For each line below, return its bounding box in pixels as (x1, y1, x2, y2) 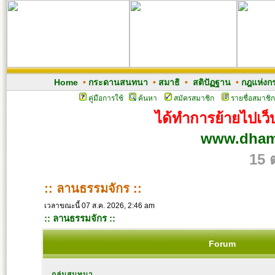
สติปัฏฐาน (192, 77, 231, 87)
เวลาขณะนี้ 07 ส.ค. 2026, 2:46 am (44, 201, 155, 210)
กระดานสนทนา (88, 77, 148, 87)
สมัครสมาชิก (173, 94, 214, 103)
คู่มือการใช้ (88, 94, 123, 103)
